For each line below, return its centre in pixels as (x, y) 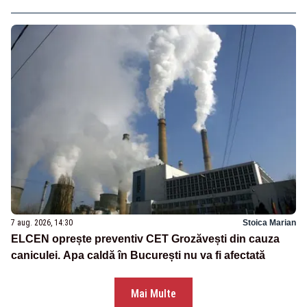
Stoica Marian (269, 223)
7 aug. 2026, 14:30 (42, 223)
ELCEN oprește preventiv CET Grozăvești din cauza (145, 239)
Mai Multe (153, 294)
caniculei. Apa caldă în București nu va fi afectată (138, 256)
